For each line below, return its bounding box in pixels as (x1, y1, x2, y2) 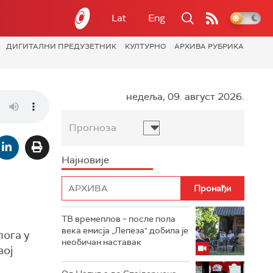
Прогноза (69, 121, 116, 134)
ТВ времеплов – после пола (62, 213, 175, 224)
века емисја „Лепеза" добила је (62, 225, 188, 236)
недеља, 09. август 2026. (126, 90, 244, 103)
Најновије (62, 154, 109, 166)
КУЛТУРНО (125, 41, 166, 51)
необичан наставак (62, 236, 141, 247)
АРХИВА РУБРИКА (174, 41, 244, 51)
